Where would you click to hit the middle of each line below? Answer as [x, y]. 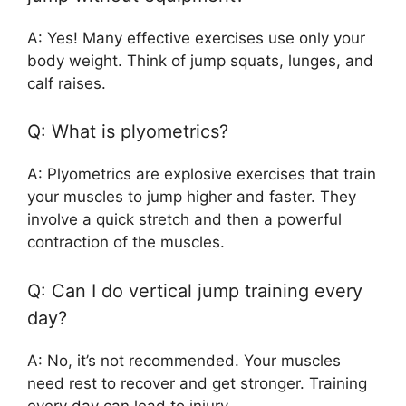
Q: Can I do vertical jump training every [195, 290]
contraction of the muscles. [126, 242]
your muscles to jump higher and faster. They [192, 197]
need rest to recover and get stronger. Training [197, 383]
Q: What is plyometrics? [128, 131]
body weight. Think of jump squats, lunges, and [200, 60]
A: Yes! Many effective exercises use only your [196, 38]
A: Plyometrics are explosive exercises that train [202, 174]
